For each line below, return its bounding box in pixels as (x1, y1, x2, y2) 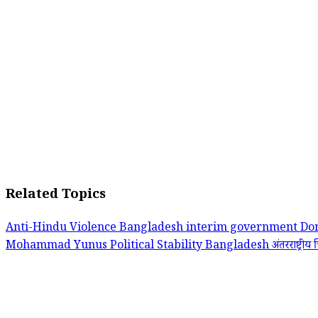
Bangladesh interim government (119, 220, 300, 238)
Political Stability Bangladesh (110, 238, 272, 256)
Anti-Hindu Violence (6, 220, 119, 238)
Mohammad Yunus (6, 238, 110, 256)
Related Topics (6, 186, 106, 207)
